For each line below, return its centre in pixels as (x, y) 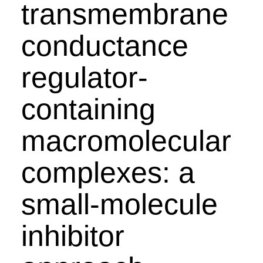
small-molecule (119, 204)
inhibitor (73, 236)
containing (88, 109)
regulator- (84, 77)
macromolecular (126, 141)
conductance (104, 46)
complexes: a (108, 173)
